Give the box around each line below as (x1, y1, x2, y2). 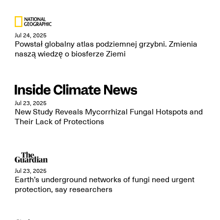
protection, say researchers (15, 185, 112, 194)
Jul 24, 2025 (15, 31, 47, 39)
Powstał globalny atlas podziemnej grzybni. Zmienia (15, 39, 197, 49)
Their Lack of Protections (15, 117, 104, 127)
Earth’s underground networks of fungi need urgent (15, 175, 194, 185)
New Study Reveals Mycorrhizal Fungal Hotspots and (15, 107, 203, 117)
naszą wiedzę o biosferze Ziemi (15, 49, 126, 59)
